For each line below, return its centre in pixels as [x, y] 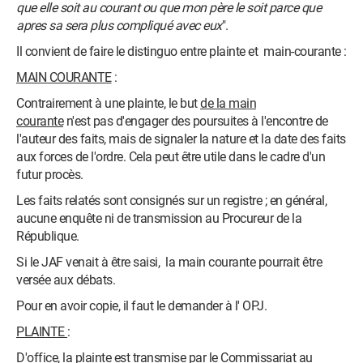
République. [49, 236]
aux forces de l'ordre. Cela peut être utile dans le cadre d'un [171, 157]
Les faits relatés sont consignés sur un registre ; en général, [171, 201]
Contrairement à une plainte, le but [108, 103]
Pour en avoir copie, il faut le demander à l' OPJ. [141, 306]
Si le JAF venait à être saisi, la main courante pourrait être [169, 262]
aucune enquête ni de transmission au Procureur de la [159, 218]
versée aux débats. [66, 280]
